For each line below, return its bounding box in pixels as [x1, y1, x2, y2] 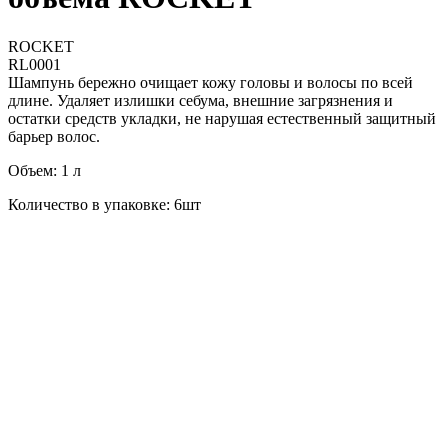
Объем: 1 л [8, 161, 81, 179]
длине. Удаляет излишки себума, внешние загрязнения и [8, 91, 393, 109]
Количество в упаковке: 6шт [8, 195, 201, 213]
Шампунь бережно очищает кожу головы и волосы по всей [8, 73, 413, 91]
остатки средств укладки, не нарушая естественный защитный [8, 109, 436, 127]
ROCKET [8, 37, 74, 55]
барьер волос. [8, 127, 100, 145]
